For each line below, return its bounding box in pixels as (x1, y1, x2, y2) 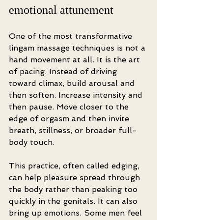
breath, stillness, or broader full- (9, 126, 137, 135)
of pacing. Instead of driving (9, 67, 119, 76)
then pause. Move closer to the (9, 102, 131, 111)
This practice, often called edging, (9, 161, 142, 170)
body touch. (9, 137, 55, 147)
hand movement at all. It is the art (9, 55, 142, 64)
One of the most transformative (9, 31, 135, 41)
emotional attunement (9, 3, 113, 16)
